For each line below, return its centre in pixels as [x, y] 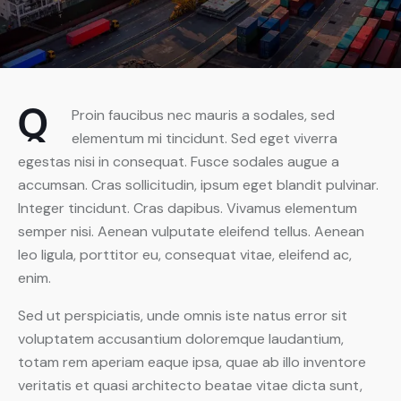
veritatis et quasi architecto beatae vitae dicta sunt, [190, 386]
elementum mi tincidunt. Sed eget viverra [205, 139]
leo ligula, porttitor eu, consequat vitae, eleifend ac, [185, 255]
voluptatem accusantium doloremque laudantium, [181, 339]
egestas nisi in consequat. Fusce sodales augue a [179, 162]
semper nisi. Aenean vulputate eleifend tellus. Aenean [191, 232]
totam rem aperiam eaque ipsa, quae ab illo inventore [192, 363]
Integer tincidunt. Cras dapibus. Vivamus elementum [188, 209]
